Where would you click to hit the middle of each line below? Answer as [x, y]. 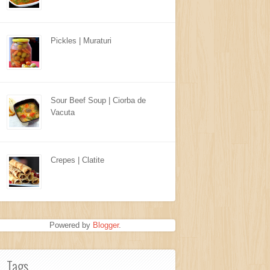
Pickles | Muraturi [81, 41]
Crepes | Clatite [77, 160]
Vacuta [63, 112]
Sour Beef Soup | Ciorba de [98, 100]
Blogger [105, 225]
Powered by [71, 225]
